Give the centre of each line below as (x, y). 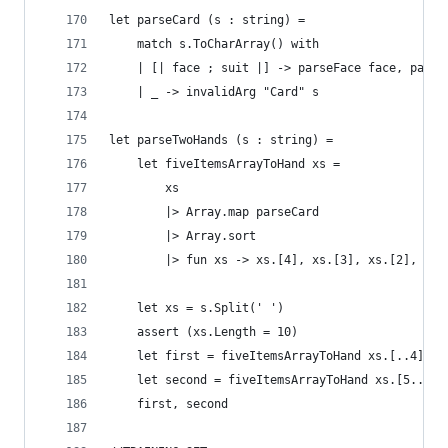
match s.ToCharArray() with (214, 44)
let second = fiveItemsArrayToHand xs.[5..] (270, 380)
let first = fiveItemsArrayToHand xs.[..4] (266, 356)
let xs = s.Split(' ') (196, 308)
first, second (168, 404)
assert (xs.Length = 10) (203, 332)
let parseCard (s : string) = (210, 20)
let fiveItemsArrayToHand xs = (228, 164)
